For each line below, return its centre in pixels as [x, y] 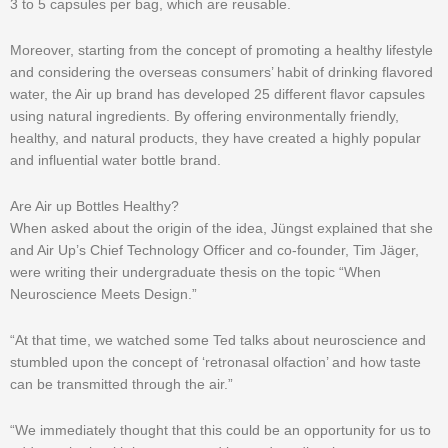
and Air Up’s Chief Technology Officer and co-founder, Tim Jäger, [214, 250]
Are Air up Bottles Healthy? [94, 206]
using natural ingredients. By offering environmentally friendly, [204, 116]
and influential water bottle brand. [115, 160]
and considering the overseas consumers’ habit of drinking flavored [221, 72]
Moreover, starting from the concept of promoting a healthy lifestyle [221, 50]
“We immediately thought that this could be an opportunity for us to [220, 430]
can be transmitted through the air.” [121, 384]
